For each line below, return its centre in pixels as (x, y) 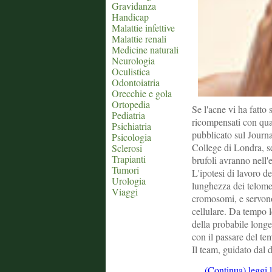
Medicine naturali (145, 49)
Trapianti (129, 159)
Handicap (130, 17)
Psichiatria (131, 126)
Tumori (125, 170)
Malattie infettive (143, 28)
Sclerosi (127, 148)
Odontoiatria (136, 82)
